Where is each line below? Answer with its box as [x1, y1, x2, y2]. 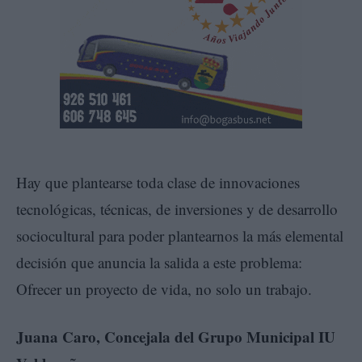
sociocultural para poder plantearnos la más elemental [16, 225, 343, 246]
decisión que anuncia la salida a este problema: [16, 252, 302, 273]
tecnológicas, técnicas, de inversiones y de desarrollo [16, 199, 338, 220]
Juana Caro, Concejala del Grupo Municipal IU [16, 326, 335, 348]
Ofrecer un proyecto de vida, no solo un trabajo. [16, 279, 312, 300]
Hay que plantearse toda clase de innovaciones [16, 172, 300, 193]
